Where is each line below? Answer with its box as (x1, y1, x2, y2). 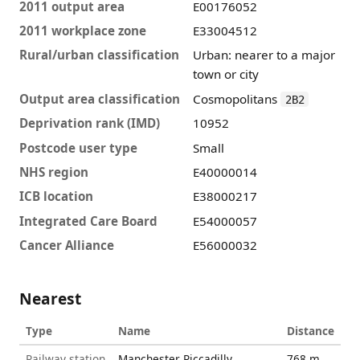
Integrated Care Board (19, 212, 157, 229)
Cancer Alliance (19, 237, 114, 254)
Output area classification (19, 90, 180, 107)
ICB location (19, 188, 93, 205)
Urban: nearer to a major (193, 47, 335, 63)
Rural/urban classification (19, 47, 179, 63)
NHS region (19, 163, 88, 180)
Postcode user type (19, 139, 137, 156)
